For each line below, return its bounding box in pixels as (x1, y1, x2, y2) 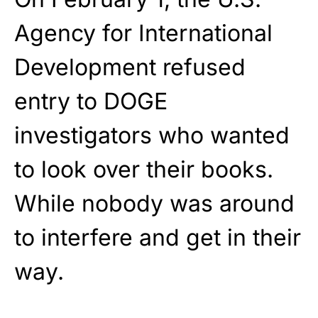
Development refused (14, 53, 246, 82)
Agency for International (14, 19, 273, 48)
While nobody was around (14, 190, 295, 218)
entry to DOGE (14, 87, 168, 116)
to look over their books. (14, 155, 273, 184)
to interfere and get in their (14, 224, 301, 252)
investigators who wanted (14, 121, 290, 150)
